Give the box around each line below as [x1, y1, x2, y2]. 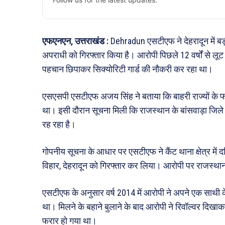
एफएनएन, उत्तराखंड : [42, 35, 108, 46]
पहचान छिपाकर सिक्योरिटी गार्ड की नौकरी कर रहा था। [42, 63, 213, 74]
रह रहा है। [42, 119, 76, 130]
